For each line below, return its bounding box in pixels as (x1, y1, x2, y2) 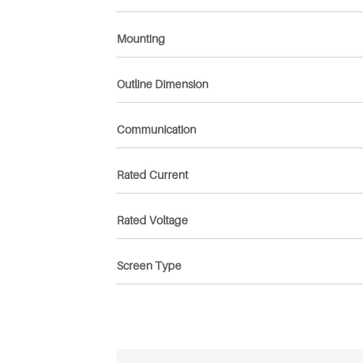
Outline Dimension (116, 77, 208, 91)
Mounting (116, 32, 165, 45)
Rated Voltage (116, 213, 188, 227)
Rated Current (116, 168, 188, 181)
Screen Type (116, 258, 181, 272)
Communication (116, 122, 196, 136)
